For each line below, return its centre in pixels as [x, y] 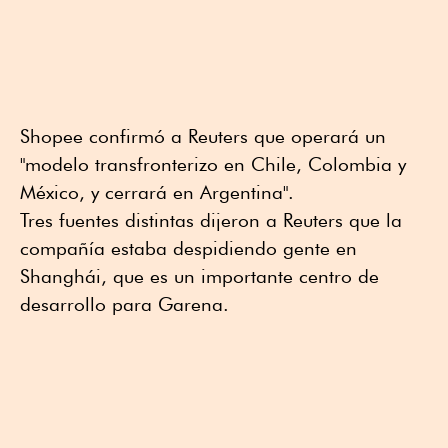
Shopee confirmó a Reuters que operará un [203, 135]
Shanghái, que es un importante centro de [199, 275]
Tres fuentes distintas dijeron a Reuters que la [211, 219]
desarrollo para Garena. [124, 303]
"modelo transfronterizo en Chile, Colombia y [213, 163]
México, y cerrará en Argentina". [157, 191]
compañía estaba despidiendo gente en [188, 247]
